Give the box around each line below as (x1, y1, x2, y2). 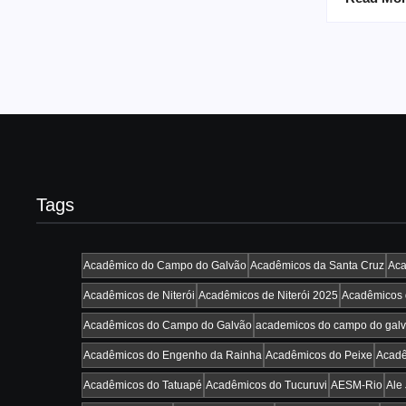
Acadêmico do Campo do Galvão (83, 258, 246, 272)
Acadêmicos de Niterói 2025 (198, 288, 338, 302)
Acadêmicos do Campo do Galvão (83, 318, 252, 332)
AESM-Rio (331, 378, 382, 391)
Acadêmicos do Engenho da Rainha (83, 348, 262, 362)
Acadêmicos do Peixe (266, 348, 372, 362)
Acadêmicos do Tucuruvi (206, 378, 327, 391)
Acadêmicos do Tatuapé (83, 378, 202, 391)
